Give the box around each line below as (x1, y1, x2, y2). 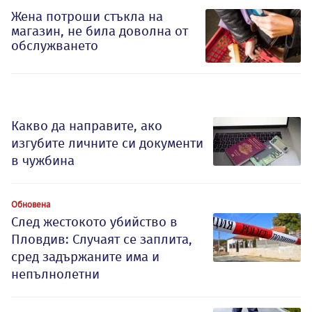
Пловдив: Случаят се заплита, (11, 231, 192, 248)
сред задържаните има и (11, 249, 159, 265)
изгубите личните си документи (11, 135, 203, 152)
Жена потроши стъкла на (11, 8, 163, 24)
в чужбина (11, 153, 75, 169)
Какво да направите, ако (11, 118, 162, 134)
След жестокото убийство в (11, 214, 178, 231)
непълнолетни (11, 266, 100, 283)
